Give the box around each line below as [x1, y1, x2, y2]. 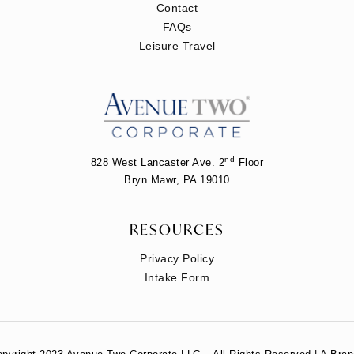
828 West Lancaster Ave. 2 [90, 156, 225, 168]
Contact [156, 2, 198, 14]
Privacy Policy [140, 251, 214, 265]
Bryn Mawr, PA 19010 [124, 173, 230, 186]
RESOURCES [130, 219, 224, 239]
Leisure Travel [138, 40, 216, 52]
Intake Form [144, 270, 210, 284]
